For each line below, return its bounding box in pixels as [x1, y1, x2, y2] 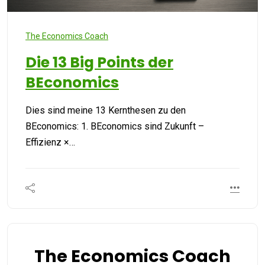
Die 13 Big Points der [25, 51, 173, 73]
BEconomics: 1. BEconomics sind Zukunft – [25, 120, 204, 132]
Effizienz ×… [25, 136, 75, 148]
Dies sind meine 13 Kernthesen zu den [25, 104, 186, 116]
